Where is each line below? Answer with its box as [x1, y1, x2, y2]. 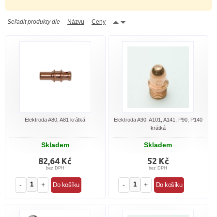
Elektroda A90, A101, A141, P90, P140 [113, 116, 202, 123]
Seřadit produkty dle [7, 18, 60, 25]
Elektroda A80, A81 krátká [25, 116, 86, 123]
